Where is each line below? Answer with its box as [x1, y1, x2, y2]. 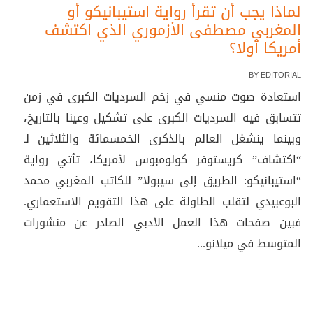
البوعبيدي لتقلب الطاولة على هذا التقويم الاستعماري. [23, 191, 301, 212]
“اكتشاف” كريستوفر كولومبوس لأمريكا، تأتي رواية [23, 149, 301, 170]
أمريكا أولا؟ [228, 34, 301, 62]
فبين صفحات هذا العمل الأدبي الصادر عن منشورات [23, 212, 301, 233]
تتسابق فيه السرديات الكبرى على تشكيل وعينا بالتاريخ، [23, 107, 301, 129]
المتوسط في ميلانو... [196, 233, 301, 254]
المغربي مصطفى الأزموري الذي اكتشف [44, 16, 301, 44]
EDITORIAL [260, 71, 301, 79]
